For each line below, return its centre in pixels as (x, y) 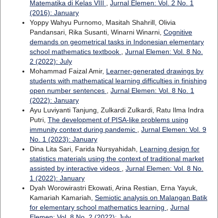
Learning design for (169, 149)
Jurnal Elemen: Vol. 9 (173, 130)
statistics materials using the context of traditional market (117, 159)
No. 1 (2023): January (63, 139)
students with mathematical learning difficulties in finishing (118, 81)
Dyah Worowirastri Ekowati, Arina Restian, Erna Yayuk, (113, 188)
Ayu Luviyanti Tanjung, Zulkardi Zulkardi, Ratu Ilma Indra (117, 110)
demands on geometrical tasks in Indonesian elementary (117, 42)
